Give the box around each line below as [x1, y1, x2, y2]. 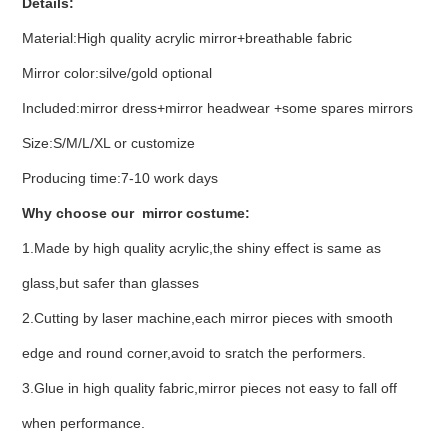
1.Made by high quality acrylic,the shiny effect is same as [21, 240, 381, 256]
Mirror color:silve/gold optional [21, 65, 212, 81]
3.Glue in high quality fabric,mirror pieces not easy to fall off [21, 380, 397, 396]
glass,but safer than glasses [21, 275, 199, 291]
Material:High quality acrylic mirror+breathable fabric [21, 30, 352, 46]
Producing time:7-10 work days [21, 170, 218, 186]
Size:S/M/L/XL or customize [21, 135, 195, 151]
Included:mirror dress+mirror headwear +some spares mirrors [21, 100, 413, 116]
